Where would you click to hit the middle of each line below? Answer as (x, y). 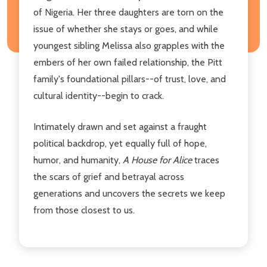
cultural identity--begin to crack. (99, 95)
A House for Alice (157, 160)
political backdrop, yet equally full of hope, (120, 143)
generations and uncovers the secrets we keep (129, 193)
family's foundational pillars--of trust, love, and (130, 79)
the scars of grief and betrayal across (109, 176)
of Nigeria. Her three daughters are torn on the (128, 12)
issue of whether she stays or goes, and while (126, 29)
